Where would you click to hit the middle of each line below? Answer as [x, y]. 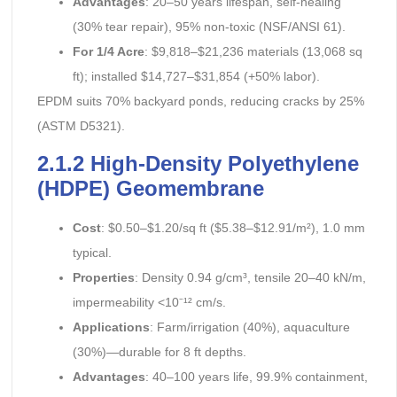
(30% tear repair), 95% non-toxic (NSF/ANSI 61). [209, 27]
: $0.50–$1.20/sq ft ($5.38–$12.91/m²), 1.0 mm [233, 227]
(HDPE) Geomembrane [150, 188]
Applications [111, 327]
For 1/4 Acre [108, 52]
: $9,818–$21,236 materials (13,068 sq [253, 52]
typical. [92, 252]
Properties [103, 277]
